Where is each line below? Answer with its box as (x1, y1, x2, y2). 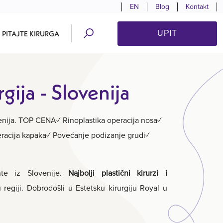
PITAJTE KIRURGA (2, 28, 59, 38)
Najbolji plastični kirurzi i (68, 168, 168, 178)
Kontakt (186, 2, 209, 11)
